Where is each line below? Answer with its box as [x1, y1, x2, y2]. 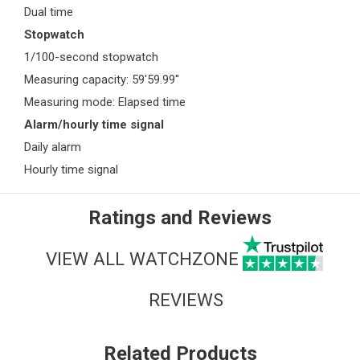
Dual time [24, 5, 73, 20]
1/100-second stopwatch [24, 50, 158, 65]
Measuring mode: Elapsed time [24, 95, 186, 110]
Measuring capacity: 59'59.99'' [24, 72, 179, 88]
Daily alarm [24, 140, 81, 155]
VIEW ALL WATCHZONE [45, 247, 239, 269]
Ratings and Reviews [88, 207, 272, 230]
